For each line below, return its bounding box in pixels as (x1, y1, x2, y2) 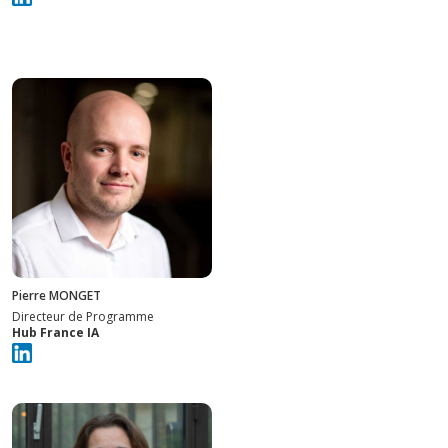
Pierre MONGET (12, 287, 101, 305)
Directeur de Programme (12, 308, 154, 326)
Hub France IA (12, 324, 99, 342)
